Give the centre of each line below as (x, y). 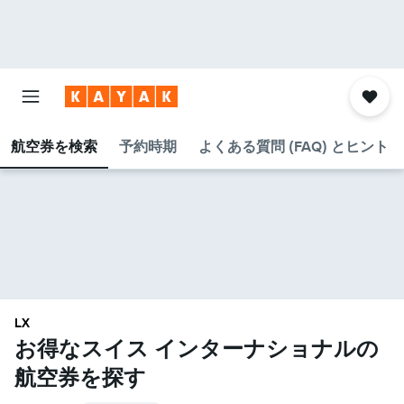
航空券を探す (80, 377)
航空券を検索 (54, 146)
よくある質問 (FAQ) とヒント (294, 146)
